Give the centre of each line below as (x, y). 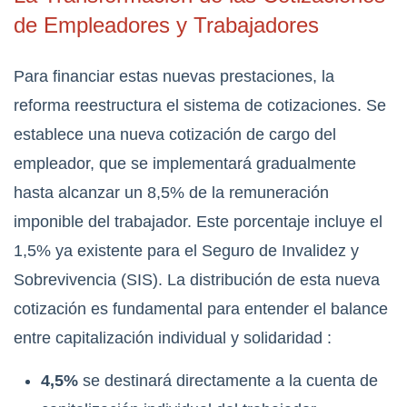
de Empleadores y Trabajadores (166, 25)
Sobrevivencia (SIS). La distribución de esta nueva (197, 280)
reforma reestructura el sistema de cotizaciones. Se (200, 106)
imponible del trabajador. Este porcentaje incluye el (198, 222)
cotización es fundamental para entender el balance (201, 309)
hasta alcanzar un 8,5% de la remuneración (171, 193)
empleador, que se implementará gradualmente (185, 164)
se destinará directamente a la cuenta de (228, 381)
